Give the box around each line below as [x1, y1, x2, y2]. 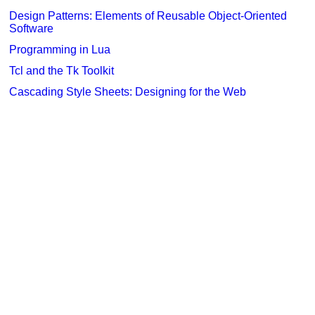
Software [9, 22, 54, 35]
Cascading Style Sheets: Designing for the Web [9, 86, 247, 98]
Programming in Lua [9, 44, 111, 56]
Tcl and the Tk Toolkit [9, 65, 115, 77]
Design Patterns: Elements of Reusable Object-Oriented [9, 10, 288, 22]
